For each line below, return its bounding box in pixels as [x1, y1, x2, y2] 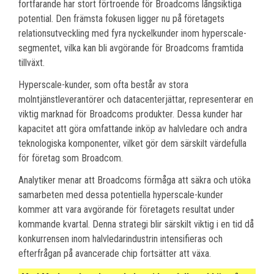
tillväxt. [18, 56, 45, 68]
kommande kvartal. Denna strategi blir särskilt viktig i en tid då [18, 218, 254, 230]
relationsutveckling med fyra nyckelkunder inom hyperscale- [18, 27, 246, 39]
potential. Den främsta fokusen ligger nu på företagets [18, 12, 224, 24]
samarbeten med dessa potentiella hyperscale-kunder [18, 188, 223, 201]
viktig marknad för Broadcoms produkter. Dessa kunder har [18, 108, 243, 120]
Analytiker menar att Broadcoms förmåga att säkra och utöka [18, 174, 251, 186]
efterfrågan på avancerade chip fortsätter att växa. [18, 247, 211, 259]
